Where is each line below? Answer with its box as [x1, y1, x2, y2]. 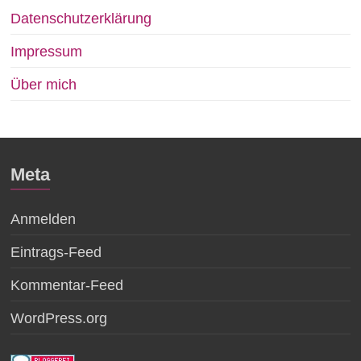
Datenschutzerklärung [10, 10, 152, 27]
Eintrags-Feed [10, 244, 102, 261]
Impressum [10, 44, 83, 60]
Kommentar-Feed [10, 277, 124, 294]
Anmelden [10, 211, 77, 228]
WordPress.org [10, 310, 108, 327]
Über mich [10, 77, 77, 93]
